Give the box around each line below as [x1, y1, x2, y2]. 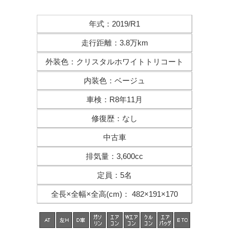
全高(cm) [91, 190, 122, 198]
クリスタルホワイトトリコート [76, 57, 184, 66]
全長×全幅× [51, 190, 91, 198]
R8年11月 [109, 95, 143, 104]
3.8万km [119, 38, 148, 47]
